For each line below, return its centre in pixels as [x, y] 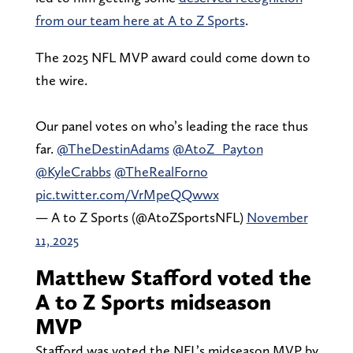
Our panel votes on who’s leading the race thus [171, 125]
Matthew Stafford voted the [173, 277]
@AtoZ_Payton [217, 148]
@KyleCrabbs [73, 171]
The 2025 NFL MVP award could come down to [173, 57]
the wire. [61, 80]
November [277, 217]
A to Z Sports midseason [153, 301]
